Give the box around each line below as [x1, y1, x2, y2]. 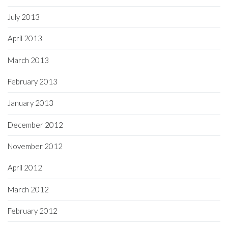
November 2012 [8, 141, 63, 151]
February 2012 [8, 206, 58, 216]
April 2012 [8, 163, 42, 173]
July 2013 [8, 12, 40, 21]
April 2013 [8, 34, 42, 43]
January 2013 [8, 98, 53, 108]
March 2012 [8, 184, 49, 194]
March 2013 [8, 55, 49, 65]
